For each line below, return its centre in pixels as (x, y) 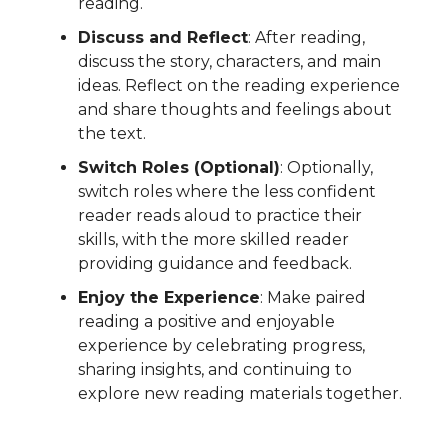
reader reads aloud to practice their (220, 216)
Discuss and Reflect (163, 38)
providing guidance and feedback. (215, 264)
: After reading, (306, 38)
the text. (112, 134)
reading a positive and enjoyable (206, 322)
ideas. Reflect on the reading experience (239, 86)
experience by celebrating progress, (221, 346)
